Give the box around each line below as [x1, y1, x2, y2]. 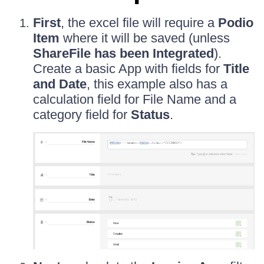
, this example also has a [87, 77, 227, 91]
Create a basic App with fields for [33, 61, 223, 76]
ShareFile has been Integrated [33, 46, 214, 61]
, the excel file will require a [61, 15, 218, 30]
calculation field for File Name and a [33, 92, 236, 107]
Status [131, 107, 170, 122]
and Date [33, 77, 87, 91]
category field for [33, 107, 131, 122]
